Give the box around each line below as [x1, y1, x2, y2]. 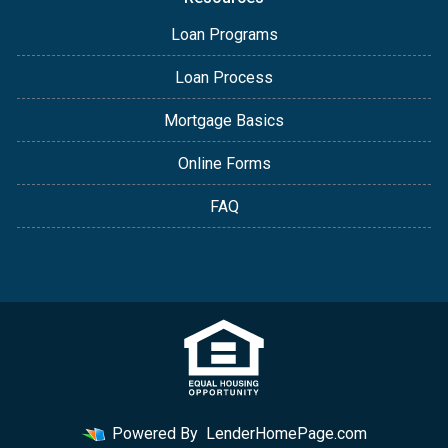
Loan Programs [170, 25, 278, 44]
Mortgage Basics [164, 111, 284, 130]
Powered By [108, 424, 202, 443]
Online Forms [177, 154, 271, 173]
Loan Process [175, 68, 273, 87]
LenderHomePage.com [206, 424, 367, 443]
